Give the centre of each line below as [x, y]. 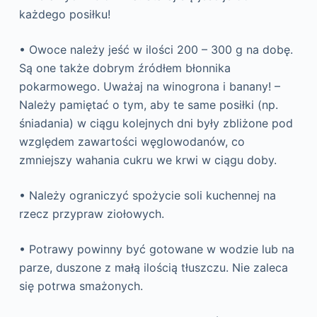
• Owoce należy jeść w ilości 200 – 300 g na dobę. [156, 50]
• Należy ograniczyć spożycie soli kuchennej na [147, 196]
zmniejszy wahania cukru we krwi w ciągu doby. [148, 160]
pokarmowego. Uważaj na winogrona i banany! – [149, 87]
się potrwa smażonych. [81, 286]
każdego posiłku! [64, 15]
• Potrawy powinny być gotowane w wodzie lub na [156, 249]
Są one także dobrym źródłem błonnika [125, 68]
